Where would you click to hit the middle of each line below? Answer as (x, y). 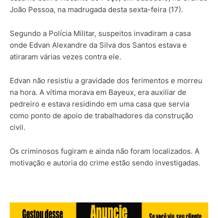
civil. (18, 127)
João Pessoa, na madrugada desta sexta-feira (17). (96, 10)
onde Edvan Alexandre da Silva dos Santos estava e (98, 45)
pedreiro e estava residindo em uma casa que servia (100, 104)
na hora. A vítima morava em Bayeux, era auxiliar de (98, 92)
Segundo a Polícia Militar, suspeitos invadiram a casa (100, 34)
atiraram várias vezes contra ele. (65, 57)
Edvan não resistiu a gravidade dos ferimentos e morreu (106, 81)
